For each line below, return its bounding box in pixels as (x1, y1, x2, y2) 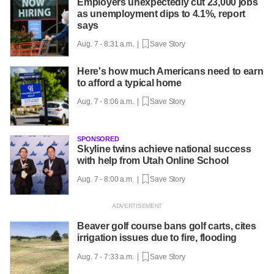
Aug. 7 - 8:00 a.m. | (77, 175, 143, 184)
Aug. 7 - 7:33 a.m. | (77, 252, 143, 261)
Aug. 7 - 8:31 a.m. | (77, 39, 143, 48)
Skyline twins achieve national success (77, 144, 251, 155)
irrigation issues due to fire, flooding (77, 232, 237, 243)
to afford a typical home (77, 77, 182, 88)
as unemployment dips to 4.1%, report (77, 8, 245, 19)
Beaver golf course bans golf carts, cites (77, 221, 256, 232)
